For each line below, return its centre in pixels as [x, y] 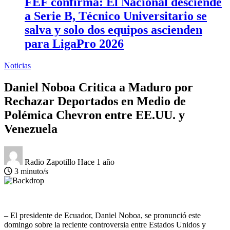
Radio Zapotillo [51, 162]
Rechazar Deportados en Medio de [95, 101]
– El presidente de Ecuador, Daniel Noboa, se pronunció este [102, 215]
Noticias [17, 65]
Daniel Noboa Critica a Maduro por [99, 87]
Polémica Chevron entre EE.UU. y [94, 115]
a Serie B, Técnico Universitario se [116, 16]
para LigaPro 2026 [74, 43]
